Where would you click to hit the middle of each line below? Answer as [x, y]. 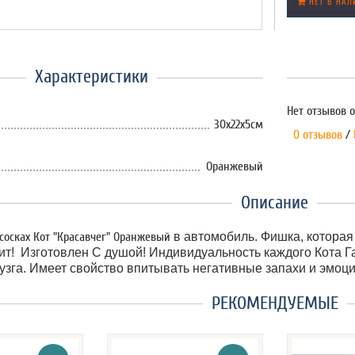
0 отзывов [314, 135]
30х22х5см [238, 124]
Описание [275, 202]
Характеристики [91, 76]
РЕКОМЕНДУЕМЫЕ [275, 303]
